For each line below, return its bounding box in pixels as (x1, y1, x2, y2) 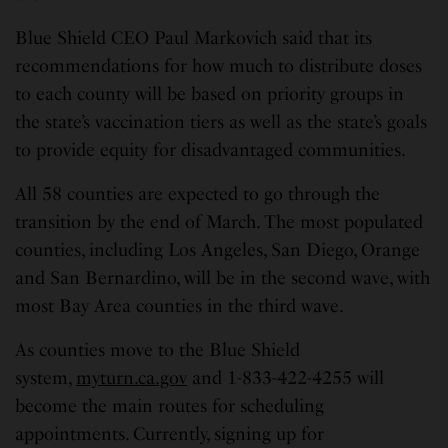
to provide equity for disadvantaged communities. (15, 138, 407, 161)
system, (15, 366, 77, 389)
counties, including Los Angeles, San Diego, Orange (15, 238, 421, 261)
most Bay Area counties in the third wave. (15, 294, 345, 317)
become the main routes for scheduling (15, 394, 325, 417)
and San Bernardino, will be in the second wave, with (15, 266, 431, 289)
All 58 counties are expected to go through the (15, 182, 381, 205)
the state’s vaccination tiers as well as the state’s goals (15, 110, 428, 133)
